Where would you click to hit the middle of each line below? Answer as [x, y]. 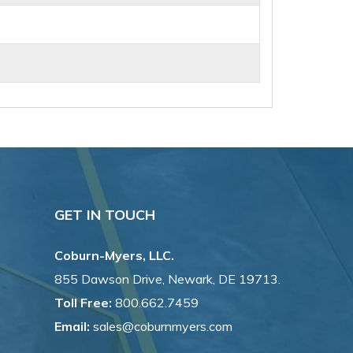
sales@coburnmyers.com [161, 327]
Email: [72, 327]
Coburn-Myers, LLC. [114, 256]
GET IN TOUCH [104, 215]
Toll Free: [83, 303]
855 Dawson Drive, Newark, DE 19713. [167, 279]
